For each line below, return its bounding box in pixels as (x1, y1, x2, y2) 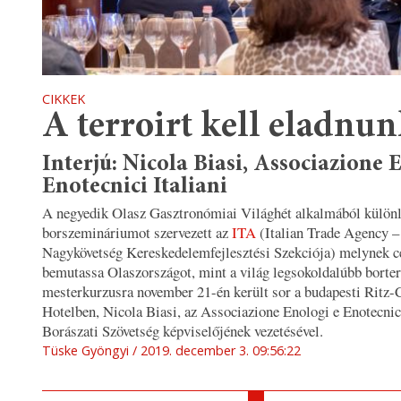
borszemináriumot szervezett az (42, 221, 232, 243)
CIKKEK (42, 90, 85, 108)
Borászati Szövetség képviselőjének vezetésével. (42, 320, 323, 341)
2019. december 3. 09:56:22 (141, 341, 301, 359)
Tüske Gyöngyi (42, 341, 129, 359)
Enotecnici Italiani (42, 175, 227, 199)
